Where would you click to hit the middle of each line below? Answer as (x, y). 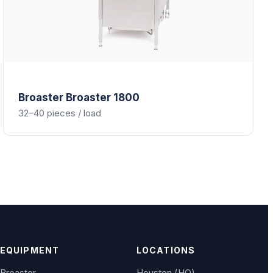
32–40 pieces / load (60, 113)
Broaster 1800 (103, 98)
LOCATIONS (166, 250)
